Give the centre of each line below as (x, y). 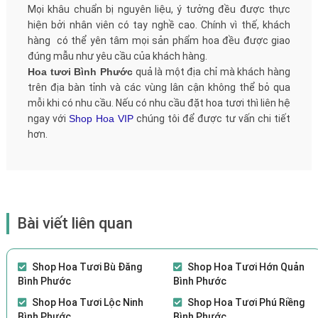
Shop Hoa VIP (101, 118)
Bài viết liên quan (75, 223)
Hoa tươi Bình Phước (80, 71)
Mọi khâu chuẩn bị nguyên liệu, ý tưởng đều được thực (159, 9)
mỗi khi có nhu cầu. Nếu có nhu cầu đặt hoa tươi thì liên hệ (159, 103)
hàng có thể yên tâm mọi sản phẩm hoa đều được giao (159, 40)
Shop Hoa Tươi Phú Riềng (246, 302)
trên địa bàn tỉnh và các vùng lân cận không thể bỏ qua (159, 87)
